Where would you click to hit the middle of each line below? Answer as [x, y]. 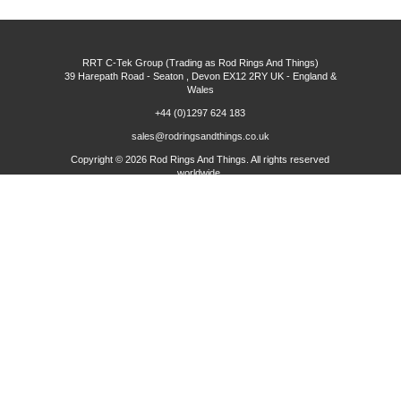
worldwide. [200, 172]
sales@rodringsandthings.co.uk [200, 136]
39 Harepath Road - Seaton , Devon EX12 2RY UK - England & [200, 76]
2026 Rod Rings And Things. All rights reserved [228, 159]
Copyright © [98, 159]
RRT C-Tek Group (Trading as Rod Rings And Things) [200, 62]
